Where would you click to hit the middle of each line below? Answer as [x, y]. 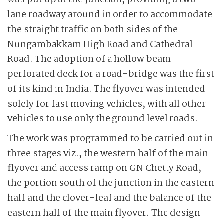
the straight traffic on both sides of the [93, 30]
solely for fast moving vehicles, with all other [107, 104]
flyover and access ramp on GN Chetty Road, [104, 168]
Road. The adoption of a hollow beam [89, 59]
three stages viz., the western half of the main [108, 154]
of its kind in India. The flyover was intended [106, 89]
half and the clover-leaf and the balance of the [109, 198]
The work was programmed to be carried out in [110, 139]
